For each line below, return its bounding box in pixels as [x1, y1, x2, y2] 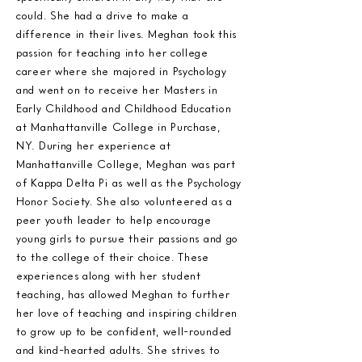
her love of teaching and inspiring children [16, 305, 238, 319]
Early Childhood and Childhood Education [16, 101, 232, 115]
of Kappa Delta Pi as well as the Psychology [16, 175, 242, 189]
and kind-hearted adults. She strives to [16, 343, 221, 356]
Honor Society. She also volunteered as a [16, 194, 233, 208]
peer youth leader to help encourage [16, 213, 212, 226]
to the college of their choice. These [16, 250, 209, 263]
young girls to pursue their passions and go [16, 231, 239, 245]
